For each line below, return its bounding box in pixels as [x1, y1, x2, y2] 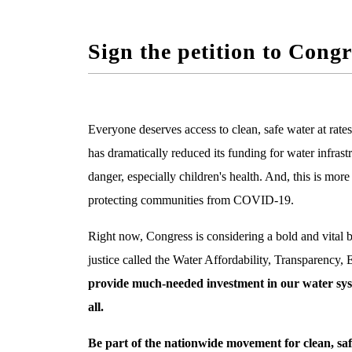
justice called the [88, 253, 173, 266]
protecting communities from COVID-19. [88, 193, 294, 207]
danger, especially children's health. [88, 170, 265, 183]
